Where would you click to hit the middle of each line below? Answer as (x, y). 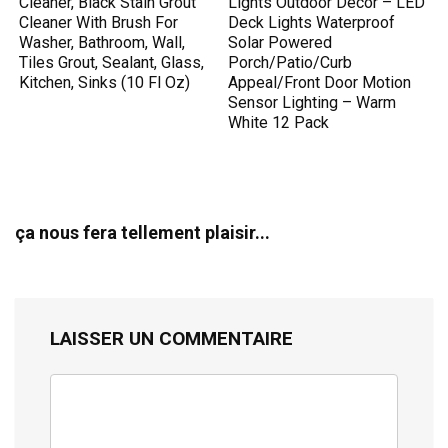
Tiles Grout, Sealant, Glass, (112, 62)
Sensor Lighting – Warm (312, 102)
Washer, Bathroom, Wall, (102, 42)
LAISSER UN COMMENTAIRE (171, 338)
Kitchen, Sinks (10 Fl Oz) (105, 82)
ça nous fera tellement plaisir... (142, 232)
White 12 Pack (279, 122)
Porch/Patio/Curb (290, 62)
